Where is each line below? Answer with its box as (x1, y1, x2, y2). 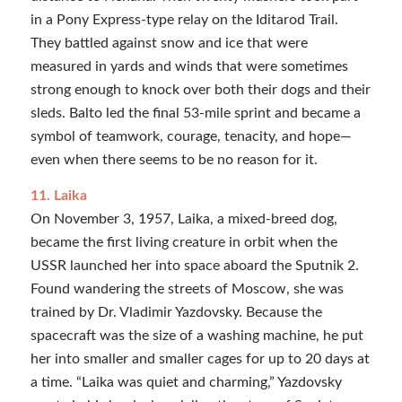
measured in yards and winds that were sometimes (30, 59, 348, 74)
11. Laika (30, 188, 87, 203)
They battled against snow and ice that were (30, 36, 308, 51)
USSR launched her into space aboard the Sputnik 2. (30, 258, 359, 273)
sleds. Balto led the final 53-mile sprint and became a (30, 106, 361, 121)
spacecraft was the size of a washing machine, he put (30, 328, 363, 343)
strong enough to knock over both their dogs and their (30, 83, 371, 98)
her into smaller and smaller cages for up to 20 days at (30, 351, 370, 366)
